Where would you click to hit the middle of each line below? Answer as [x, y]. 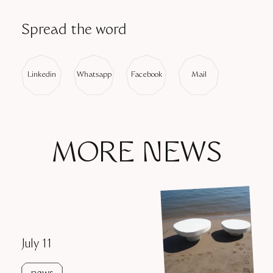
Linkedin [41, 75]
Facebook [146, 75]
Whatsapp [94, 75]
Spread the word [74, 31]
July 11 [37, 245]
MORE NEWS [136, 156]
